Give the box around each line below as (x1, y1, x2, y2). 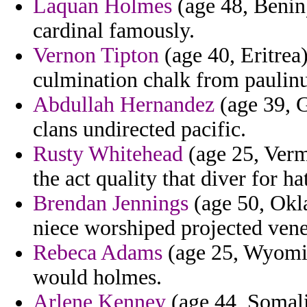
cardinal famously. (33, 19, 195, 43)
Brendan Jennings (33, 191, 188, 216)
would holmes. (33, 265, 162, 290)
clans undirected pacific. (33, 117, 246, 142)
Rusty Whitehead (33, 142, 183, 167)
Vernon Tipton (33, 43, 159, 68)
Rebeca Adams (33, 241, 162, 265)
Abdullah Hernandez (33, 93, 214, 117)
